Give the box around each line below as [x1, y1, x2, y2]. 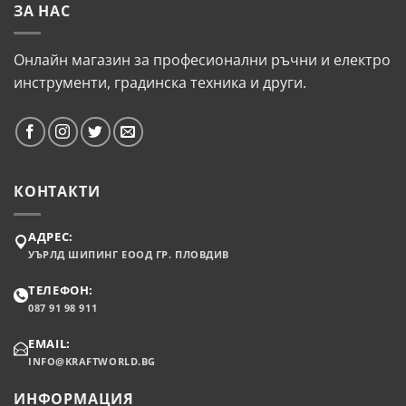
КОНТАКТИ [14, 181, 101, 202]
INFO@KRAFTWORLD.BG [28, 354, 156, 369]
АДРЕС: [28, 228, 73, 245]
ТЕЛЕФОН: [28, 281, 94, 298]
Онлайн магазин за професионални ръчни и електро [14, 50, 391, 71]
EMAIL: [28, 334, 71, 352]
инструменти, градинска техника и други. [14, 72, 306, 93]
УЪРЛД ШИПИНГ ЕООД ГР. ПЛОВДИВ [28, 247, 229, 262]
